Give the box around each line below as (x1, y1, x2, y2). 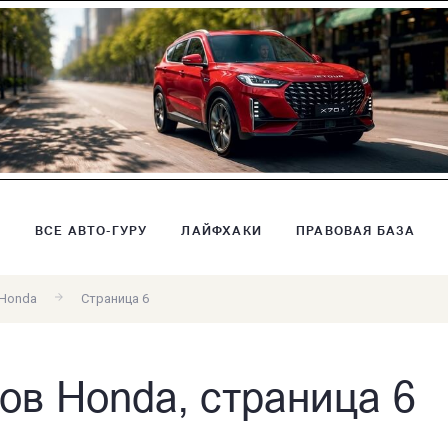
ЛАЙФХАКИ (181, 225, 263, 238)
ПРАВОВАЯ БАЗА (296, 225, 416, 238)
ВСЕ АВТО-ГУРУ (34, 225, 148, 238)
